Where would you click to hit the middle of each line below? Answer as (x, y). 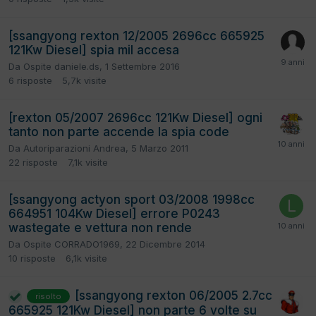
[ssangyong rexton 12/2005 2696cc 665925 (136, 36)
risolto (48, 297)
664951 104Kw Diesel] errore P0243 (114, 213)
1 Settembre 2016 (142, 66)
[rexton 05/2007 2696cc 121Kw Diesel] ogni (135, 117)
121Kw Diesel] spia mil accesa (94, 50)
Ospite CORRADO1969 (72, 244)
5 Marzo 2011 (160, 148)
